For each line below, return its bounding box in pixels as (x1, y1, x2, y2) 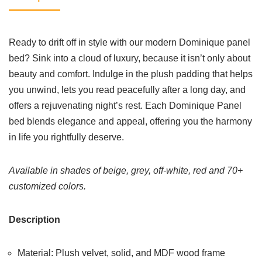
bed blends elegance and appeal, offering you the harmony (9, 116, 252, 126)
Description (9, 215, 60, 225)
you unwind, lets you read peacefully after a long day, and (9, 85, 246, 95)
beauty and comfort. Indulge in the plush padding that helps (9, 69, 253, 79)
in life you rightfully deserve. (9, 132, 124, 142)
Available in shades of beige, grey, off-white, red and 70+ (9, 166, 243, 175)
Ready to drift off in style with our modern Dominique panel (9, 37, 250, 47)
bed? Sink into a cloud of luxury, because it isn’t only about (9, 53, 250, 63)
